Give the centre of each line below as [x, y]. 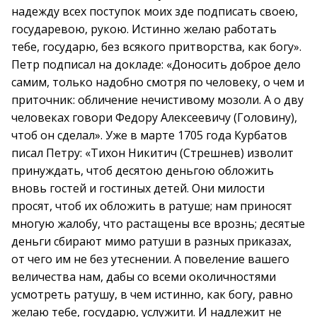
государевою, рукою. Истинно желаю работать [144, 29]
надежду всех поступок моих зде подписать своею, [155, 11]
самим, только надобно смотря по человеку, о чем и [158, 82]
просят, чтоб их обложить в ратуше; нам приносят [152, 206]
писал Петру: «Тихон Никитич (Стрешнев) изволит [152, 153]
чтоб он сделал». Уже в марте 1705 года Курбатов [149, 135]
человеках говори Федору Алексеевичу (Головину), [154, 117]
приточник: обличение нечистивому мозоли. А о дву [157, 100]
